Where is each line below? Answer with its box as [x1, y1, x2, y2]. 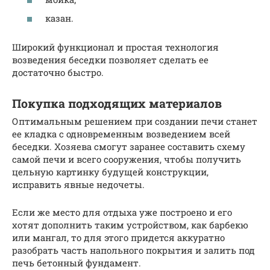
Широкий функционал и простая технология [12, 41, 219, 54]
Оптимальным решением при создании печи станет [12, 115, 257, 128]
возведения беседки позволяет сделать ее [12, 54, 209, 66]
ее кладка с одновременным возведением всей [12, 128, 230, 140]
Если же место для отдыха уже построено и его [12, 206, 232, 219]
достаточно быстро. [12, 66, 104, 79]
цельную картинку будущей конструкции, [12, 166, 209, 178]
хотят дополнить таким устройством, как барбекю [12, 219, 248, 231]
